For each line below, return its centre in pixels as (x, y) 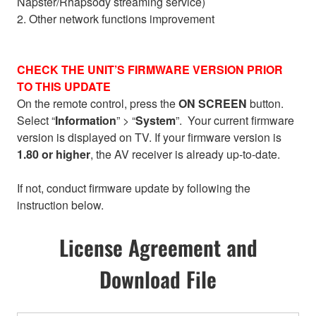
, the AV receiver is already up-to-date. (185, 154)
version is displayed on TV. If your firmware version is (149, 138)
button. (265, 104)
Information (86, 121)
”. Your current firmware (235, 121)
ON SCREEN (213, 104)
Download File (158, 279)
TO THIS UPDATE (64, 87)
